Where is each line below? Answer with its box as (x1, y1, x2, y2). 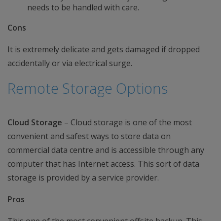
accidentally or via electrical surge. (7, 58, 132, 69)
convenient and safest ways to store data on (7, 131, 171, 142)
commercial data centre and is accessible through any (7, 145, 204, 155)
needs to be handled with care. (27, 2, 139, 13)
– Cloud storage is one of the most (62, 117, 192, 128)
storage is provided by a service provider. (7, 172, 159, 183)
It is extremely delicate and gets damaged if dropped (7, 44, 200, 55)
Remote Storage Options (7, 78, 168, 98)
